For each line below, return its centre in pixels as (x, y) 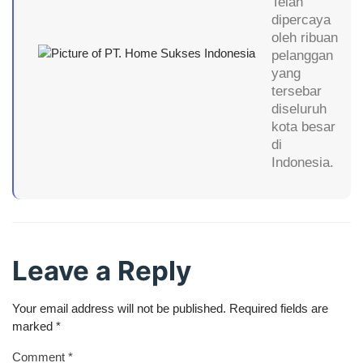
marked (34, 326)
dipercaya (301, 20)
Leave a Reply (102, 270)
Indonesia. (303, 162)
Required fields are (279, 308)
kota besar (303, 127)
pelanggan (302, 56)
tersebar (297, 91)
